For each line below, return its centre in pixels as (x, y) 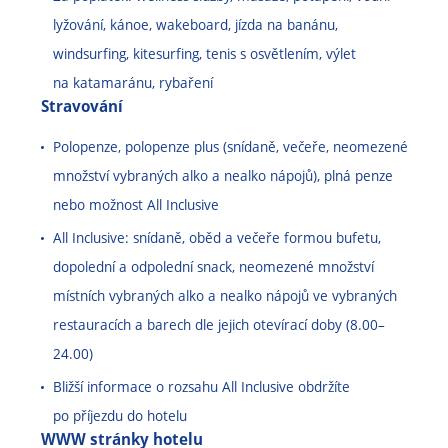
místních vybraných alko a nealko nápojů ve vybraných (225, 295)
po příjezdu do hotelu (120, 415)
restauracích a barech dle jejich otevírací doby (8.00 (215, 324)
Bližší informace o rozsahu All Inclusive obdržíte (201, 386)
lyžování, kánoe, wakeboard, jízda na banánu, (195, 24)
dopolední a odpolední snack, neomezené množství (213, 266)
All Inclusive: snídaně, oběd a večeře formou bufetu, (217, 237)
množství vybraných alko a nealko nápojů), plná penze (223, 175)
